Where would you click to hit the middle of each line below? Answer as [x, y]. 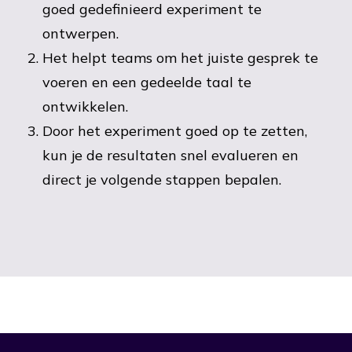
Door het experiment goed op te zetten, [175, 131]
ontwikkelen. [85, 106]
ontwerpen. [81, 33]
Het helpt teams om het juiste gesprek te [180, 58]
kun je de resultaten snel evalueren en [170, 155]
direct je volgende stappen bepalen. [162, 180]
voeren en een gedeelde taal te [147, 82]
